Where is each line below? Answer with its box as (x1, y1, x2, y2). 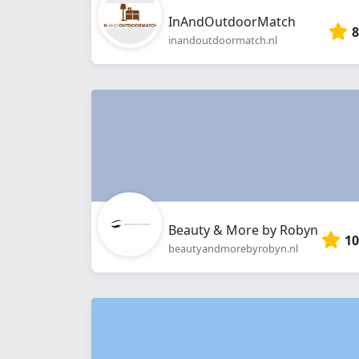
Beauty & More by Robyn (168, 221, 318, 239)
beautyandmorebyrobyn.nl (168, 241, 298, 256)
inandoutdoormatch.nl (168, 33, 277, 47)
